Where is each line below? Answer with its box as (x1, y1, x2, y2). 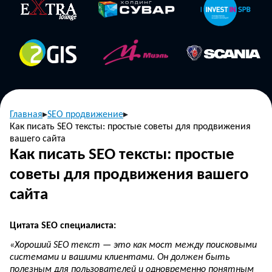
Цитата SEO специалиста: (10, 220, 116, 231)
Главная (10, 109, 42, 120)
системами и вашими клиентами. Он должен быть (10, 252, 229, 262)
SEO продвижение (47, 109, 123, 120)
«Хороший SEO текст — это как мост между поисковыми (10, 240, 257, 250)
